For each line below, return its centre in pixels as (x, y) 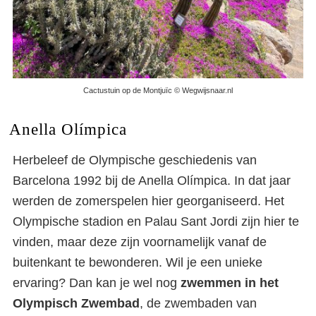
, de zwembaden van (198, 304)
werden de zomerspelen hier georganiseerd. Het (148, 201)
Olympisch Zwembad (76, 304)
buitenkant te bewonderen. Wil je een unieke (138, 263)
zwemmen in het (230, 283)
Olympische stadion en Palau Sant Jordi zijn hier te (156, 222)
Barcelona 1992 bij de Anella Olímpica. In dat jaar (152, 181)
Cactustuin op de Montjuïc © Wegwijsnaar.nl (158, 91)
